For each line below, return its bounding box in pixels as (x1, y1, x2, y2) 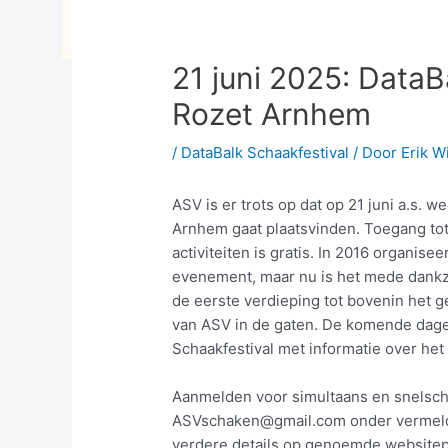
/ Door (349, 143, 402, 163)
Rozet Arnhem (172, 96, 372, 133)
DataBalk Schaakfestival (181, 143, 350, 163)
